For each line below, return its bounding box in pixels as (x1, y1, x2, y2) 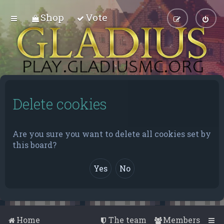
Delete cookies (12, 94, 107, 114)
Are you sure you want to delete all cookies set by (12, 128, 211, 139)
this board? (12, 139, 56, 150)
